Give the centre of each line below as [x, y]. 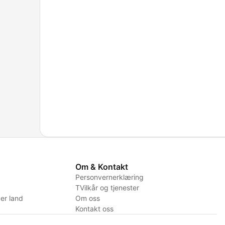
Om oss [87, 198]
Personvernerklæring [109, 177]
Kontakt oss [94, 209]
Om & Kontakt [101, 167]
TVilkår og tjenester [107, 188]
